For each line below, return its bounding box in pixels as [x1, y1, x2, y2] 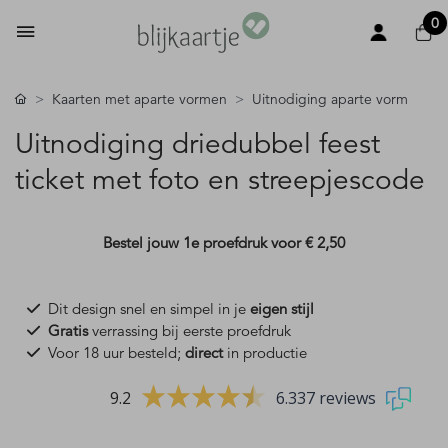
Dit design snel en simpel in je [48, 299, 250, 318]
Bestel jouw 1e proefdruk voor [103, 233, 305, 252]
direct [185, 343, 223, 362]
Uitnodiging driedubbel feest [15, 127, 380, 161]
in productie [223, 343, 307, 362]
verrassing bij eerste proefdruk [88, 321, 291, 340]
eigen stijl [250, 299, 314, 318]
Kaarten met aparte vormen [52, 90, 227, 108]
